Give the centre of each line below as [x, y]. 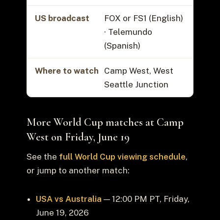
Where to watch [67, 71]
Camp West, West [138, 71]
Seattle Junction [136, 85]
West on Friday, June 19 [78, 137]
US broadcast [62, 18]
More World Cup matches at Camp [105, 122]
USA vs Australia [69, 199]
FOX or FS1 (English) [143, 18]
